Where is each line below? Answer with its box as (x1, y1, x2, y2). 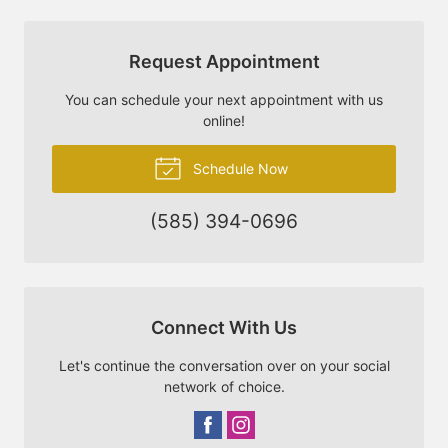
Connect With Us (151, 316, 297, 338)
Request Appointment (128, 50, 320, 72)
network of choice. (163, 377, 285, 395)
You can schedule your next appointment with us (65, 90, 383, 108)
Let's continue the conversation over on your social (58, 356, 390, 374)
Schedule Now (188, 159, 288, 177)
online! (203, 111, 245, 129)
